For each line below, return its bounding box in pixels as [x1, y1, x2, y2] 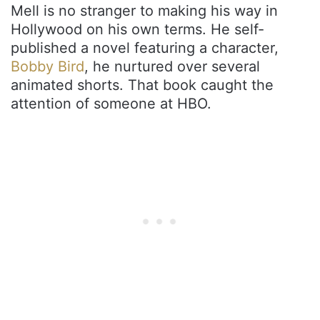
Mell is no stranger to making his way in [11, 1, 278, 19]
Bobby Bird [11, 57, 84, 75]
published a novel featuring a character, [11, 39, 279, 56]
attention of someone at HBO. [11, 94, 211, 112]
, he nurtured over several [84, 57, 260, 75]
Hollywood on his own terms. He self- [11, 20, 264, 38]
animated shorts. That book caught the [11, 76, 274, 94]
